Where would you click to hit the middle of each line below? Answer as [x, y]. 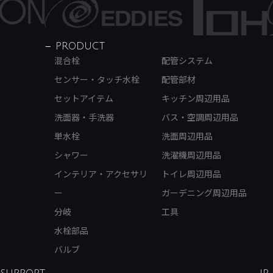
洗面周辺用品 [187, 136]
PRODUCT [80, 47]
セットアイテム [83, 98]
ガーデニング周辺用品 [204, 193]
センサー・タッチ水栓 [97, 80]
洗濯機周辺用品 [191, 155]
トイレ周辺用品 [191, 174]
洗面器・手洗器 [84, 117]
